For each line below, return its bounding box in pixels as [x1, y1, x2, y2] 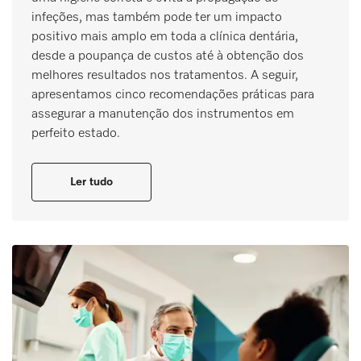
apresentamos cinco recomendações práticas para [31, 88, 314, 102]
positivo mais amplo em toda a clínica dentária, [31, 30, 298, 44]
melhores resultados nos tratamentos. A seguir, [31, 68, 298, 82]
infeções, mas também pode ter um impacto [31, 10, 282, 24]
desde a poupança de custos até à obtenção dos [31, 49, 304, 63]
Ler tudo [70, 176, 113, 188]
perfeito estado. [31, 127, 120, 140]
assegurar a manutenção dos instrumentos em [31, 107, 294, 121]
